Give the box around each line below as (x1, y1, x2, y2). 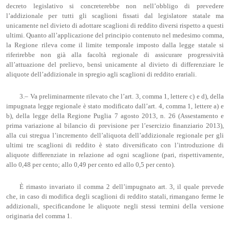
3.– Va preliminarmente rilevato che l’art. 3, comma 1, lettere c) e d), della (20, 92, 224, 100)
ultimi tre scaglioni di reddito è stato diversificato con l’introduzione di (6, 141, 224, 149)
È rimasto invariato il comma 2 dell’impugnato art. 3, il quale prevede (20, 183, 224, 190)
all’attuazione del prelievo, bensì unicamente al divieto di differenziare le (6, 61, 224, 69)
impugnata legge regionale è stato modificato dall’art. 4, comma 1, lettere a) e (6, 102, 224, 110)
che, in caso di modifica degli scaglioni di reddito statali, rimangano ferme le (6, 193, 224, 200)
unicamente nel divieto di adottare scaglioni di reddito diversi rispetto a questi (6, 22, 224, 30)
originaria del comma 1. (6, 212, 72, 220)
